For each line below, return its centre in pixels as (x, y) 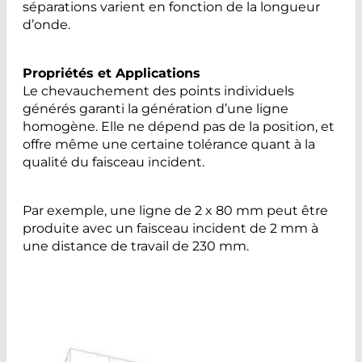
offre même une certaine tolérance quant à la (169, 144)
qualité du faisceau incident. (114, 162)
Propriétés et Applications (112, 73)
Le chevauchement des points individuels (158, 90)
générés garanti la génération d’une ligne (156, 108)
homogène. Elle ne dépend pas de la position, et (179, 126)
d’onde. (46, 24)
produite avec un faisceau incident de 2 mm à (170, 228)
